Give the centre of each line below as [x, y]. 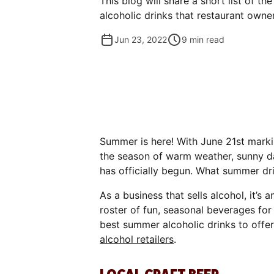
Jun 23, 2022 [141, 40]
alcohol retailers [137, 239]
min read [207, 40]
